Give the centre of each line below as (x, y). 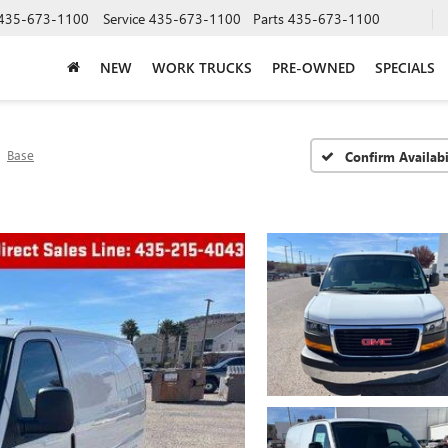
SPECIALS (405, 67)
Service (124, 18)
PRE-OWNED (313, 67)
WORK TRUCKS (202, 67)
